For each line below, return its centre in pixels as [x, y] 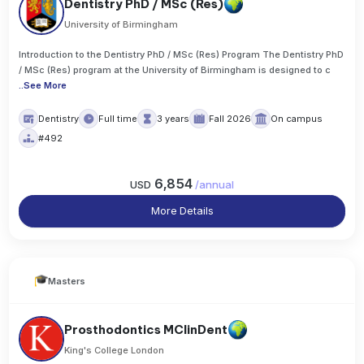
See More [45, 86]
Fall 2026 [230, 119]
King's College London [115, 351]
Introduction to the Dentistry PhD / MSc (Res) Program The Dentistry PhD [182, 55]
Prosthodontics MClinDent [146, 330]
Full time [118, 119]
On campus [297, 119]
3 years [173, 119]
